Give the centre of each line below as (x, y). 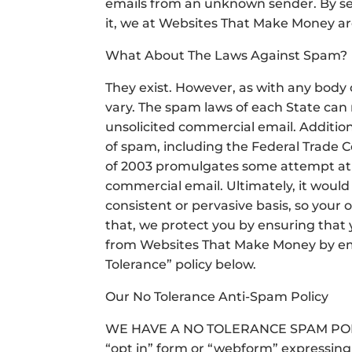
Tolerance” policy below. (181, 264)
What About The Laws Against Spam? (227, 55)
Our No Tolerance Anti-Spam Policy (217, 297)
